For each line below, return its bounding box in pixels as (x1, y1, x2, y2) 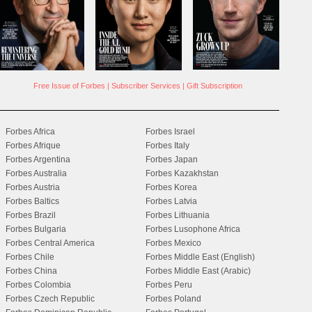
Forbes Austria (5, 182, 60, 192)
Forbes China (5, 265, 57, 276)
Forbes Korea (146, 182, 198, 192)
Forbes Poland (146, 293, 202, 304)
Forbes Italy (146, 140, 190, 150)
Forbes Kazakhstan (146, 168, 219, 178)
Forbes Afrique (5, 140, 61, 150)
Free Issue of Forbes (33, 81, 105, 90)
